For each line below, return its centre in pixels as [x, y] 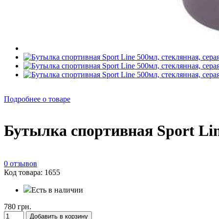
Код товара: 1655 [32, 172]
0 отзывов [21, 163]
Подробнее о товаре [37, 99]
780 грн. [18, 206]
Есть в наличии [57, 190]
